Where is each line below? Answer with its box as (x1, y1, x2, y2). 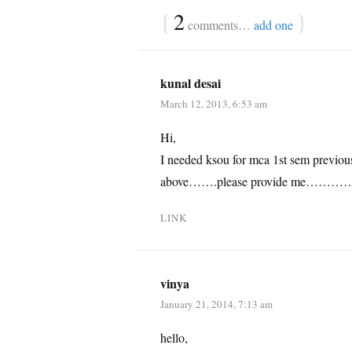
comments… (185, 16, 254, 33)
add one (254, 16, 293, 33)
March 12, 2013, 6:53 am (160, 97, 267, 111)
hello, (160, 329, 188, 346)
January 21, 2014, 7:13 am (160, 297, 273, 311)
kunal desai (160, 74, 221, 92)
